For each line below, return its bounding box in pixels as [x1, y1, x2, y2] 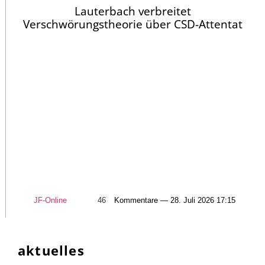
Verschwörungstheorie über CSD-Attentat [23, 17, 243, 33]
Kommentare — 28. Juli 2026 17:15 [114, 195, 235, 205]
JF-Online [33, 195, 67, 205]
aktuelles [18, 241, 85, 259]
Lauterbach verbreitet [75, 4, 191, 20]
